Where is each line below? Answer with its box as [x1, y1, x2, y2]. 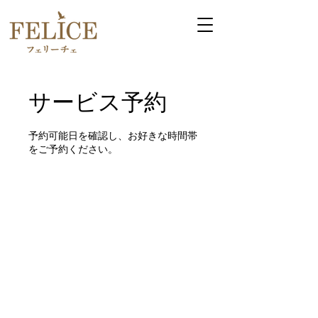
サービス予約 [28, 88, 167, 116]
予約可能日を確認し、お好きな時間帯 [28, 128, 197, 142]
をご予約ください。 [28, 142, 118, 155]
